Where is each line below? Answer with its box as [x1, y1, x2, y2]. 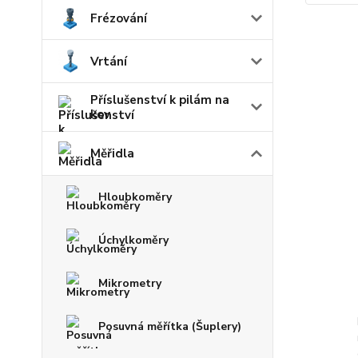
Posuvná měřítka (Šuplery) [98, 319, 241, 335]
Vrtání [90, 53, 127, 70]
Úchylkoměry [98, 233, 169, 249]
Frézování [90, 10, 147, 27]
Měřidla [90, 145, 134, 162]
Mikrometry [98, 276, 161, 292]
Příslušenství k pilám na [90, 92, 229, 109]
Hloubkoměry [98, 189, 172, 205]
